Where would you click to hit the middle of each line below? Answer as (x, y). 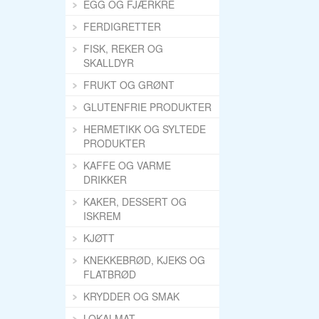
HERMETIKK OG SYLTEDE (145, 129)
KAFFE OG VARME (127, 165)
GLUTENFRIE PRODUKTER (147, 107)
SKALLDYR (109, 63)
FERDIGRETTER (122, 26)
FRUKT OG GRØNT (129, 85)
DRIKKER (105, 179)
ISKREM (102, 216)
